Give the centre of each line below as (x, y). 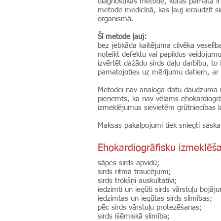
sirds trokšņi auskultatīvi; (138, 181)
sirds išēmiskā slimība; (135, 216)
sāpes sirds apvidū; (130, 163)
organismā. (117, 19)
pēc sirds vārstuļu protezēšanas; (151, 207)
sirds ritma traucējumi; (135, 172)
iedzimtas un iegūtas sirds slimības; (156, 199)
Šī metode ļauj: (123, 37)
